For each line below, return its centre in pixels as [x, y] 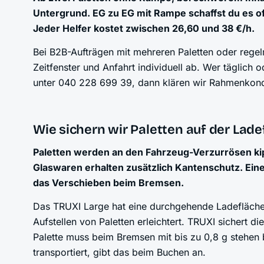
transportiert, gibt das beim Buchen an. [119, 252]
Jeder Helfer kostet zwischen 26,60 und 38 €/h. [144, 28]
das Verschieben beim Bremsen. [108, 183]
